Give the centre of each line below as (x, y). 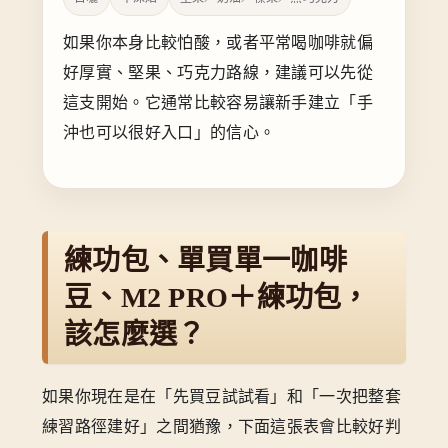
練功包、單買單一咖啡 (205, 260)
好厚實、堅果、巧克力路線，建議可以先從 (218, 73)
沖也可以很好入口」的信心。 (169, 133)
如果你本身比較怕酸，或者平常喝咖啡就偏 (218, 43)
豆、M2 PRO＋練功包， (217, 297)
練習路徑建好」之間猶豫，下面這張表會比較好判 (222, 426)
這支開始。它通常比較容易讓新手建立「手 (218, 103)
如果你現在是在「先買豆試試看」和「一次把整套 (222, 396)
